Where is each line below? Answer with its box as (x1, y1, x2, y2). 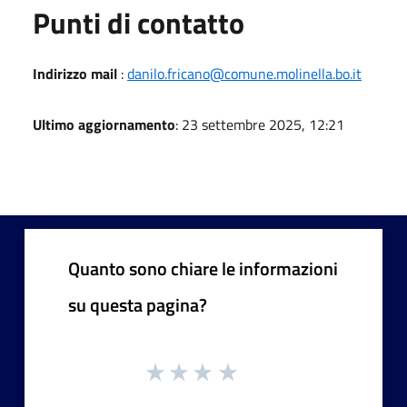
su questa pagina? (68, 290, 207, 319)
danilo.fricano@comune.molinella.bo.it (127, 62, 362, 84)
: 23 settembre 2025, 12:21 (175, 113, 344, 135)
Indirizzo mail (33, 62, 117, 84)
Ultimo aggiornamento (33, 113, 175, 135)
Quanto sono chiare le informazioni (68, 253, 338, 283)
